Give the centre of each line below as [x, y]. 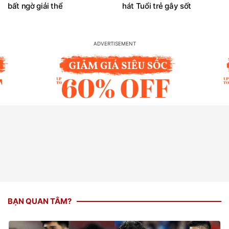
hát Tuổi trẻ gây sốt [157, 6]
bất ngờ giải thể [35, 6]
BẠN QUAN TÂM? [40, 201]
